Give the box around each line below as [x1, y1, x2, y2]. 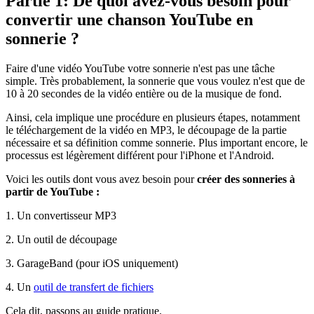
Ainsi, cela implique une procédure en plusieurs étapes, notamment [6, 111, 300, 123]
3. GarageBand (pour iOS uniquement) [6, 257, 178, 269]
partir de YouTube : [6, 185, 100, 198]
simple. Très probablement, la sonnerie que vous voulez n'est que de [6, 74, 305, 87]
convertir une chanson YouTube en [6, 10, 253, 29]
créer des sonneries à [197, 172, 295, 185]
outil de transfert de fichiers [34, 280, 153, 293]
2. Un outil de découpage [6, 233, 117, 245]
